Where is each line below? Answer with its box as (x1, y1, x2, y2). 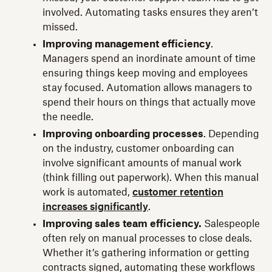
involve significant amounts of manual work (42, 158, 242, 168)
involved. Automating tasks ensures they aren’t (42, 7, 258, 18)
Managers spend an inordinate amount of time (42, 53, 256, 64)
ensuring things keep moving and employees (42, 68, 248, 78)
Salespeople (204, 219, 260, 229)
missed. (42, 22, 78, 32)
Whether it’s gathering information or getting (42, 248, 250, 258)
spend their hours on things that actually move (42, 97, 256, 107)
